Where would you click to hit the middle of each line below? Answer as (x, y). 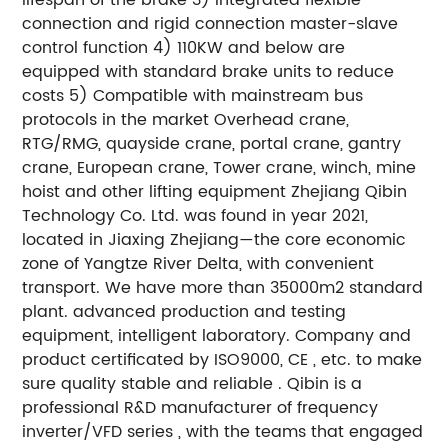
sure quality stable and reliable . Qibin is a (192, 383)
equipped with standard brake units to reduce (208, 71)
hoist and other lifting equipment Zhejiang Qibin (215, 191)
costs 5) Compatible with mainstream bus (193, 95)
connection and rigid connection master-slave (210, 23)
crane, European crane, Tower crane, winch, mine (219, 167)
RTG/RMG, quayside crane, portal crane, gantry (212, 143)
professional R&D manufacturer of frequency (200, 407)
